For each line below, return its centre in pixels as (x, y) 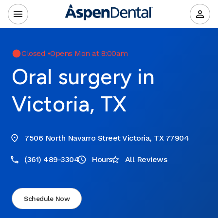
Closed (33, 53)
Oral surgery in (83, 77)
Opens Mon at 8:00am (89, 53)
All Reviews (146, 159)
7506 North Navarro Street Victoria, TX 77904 (107, 138)
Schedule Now (47, 199)
